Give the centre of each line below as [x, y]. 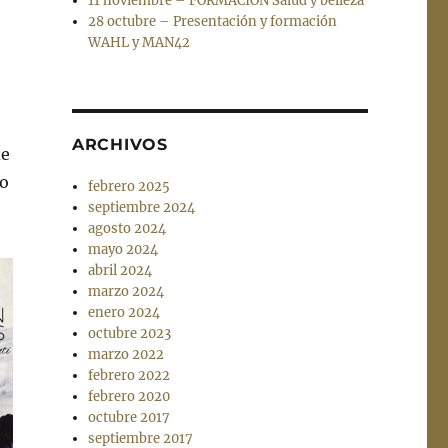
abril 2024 [120, 271]
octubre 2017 [129, 418]
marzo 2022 [126, 355]
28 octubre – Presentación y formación [213, 22]
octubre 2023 [130, 334]
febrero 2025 [129, 187]
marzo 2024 [126, 292]
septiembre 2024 [142, 208]
